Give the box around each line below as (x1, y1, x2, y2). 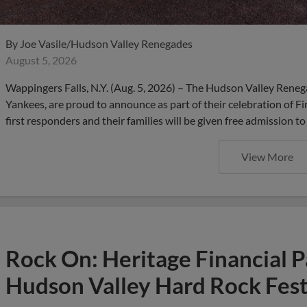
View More (241, 150, 293, 163)
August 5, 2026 (5, 53, 77, 66)
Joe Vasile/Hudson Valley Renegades (20, 37, 193, 50)
